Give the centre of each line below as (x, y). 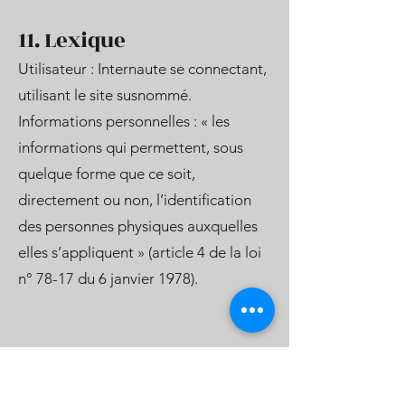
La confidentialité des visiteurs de (129, 388)
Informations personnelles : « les (124, 121)
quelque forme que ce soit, (107, 174)
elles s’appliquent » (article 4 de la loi (140, 252)
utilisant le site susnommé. (105, 95)
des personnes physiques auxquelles (138, 226)
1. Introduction (94, 360)
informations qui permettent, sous (131, 147)
